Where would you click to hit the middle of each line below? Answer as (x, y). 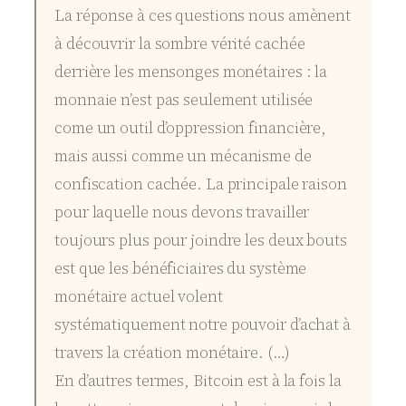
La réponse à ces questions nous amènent (203, 16)
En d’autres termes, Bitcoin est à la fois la (198, 381)
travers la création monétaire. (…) (172, 353)
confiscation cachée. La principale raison (201, 184)
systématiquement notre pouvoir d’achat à (203, 325)
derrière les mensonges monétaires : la (191, 72)
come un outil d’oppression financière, (191, 128)
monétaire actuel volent (139, 297)
